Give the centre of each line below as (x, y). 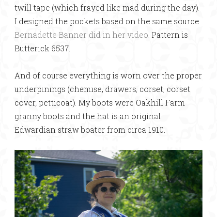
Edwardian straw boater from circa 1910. (90, 130)
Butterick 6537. (42, 48)
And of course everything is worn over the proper (108, 75)
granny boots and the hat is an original (88, 116)
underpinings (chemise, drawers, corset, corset (102, 89)
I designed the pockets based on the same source (107, 21)
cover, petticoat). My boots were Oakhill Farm (100, 102)
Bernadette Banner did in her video (81, 35)
